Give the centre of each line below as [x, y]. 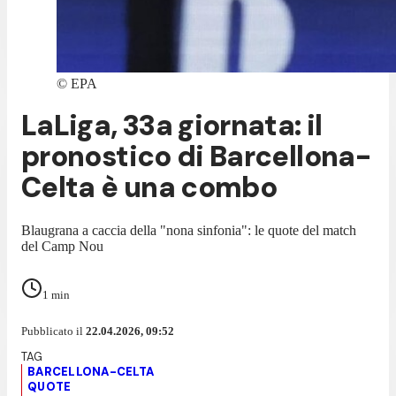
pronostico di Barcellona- [196, 157]
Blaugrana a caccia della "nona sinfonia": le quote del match [189, 230]
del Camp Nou [62, 246]
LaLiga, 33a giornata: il [172, 126]
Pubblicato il [53, 331]
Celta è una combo [149, 188]
